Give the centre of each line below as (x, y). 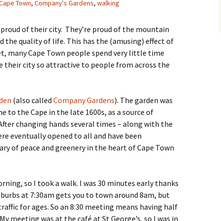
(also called (32, 100)
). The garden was (144, 100)
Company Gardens (84, 100)
